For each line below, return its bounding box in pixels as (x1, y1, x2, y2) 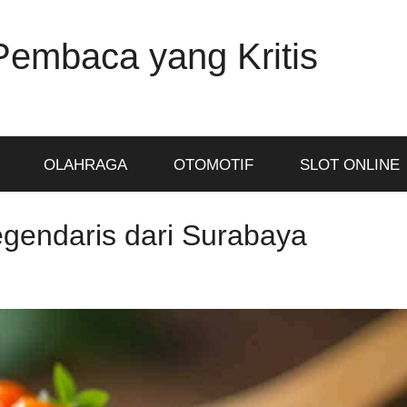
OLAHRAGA (43, 156, 127, 174)
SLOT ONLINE (299, 156, 400, 174)
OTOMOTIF (173, 156, 253, 174)
